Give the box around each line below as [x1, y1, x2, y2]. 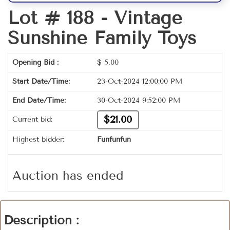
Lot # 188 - [8, 7, 114, 29]
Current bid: [12, 115, 52, 124]
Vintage [114, 7, 182, 29]
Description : [4, 213, 79, 228]
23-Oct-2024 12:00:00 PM [97, 77, 182, 86]
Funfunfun [97, 135, 131, 144]
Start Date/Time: [12, 77, 70, 86]
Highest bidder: [12, 135, 64, 144]
